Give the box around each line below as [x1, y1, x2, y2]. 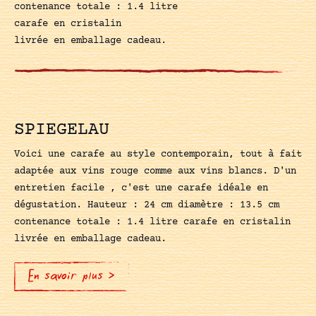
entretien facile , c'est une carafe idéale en [14, 182, 268, 194]
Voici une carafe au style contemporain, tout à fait [14, 148, 302, 160]
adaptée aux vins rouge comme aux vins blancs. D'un [14, 165, 296, 177]
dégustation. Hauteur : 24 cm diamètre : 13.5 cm [14, 199, 279, 211]
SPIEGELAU [14, 119, 109, 140]
